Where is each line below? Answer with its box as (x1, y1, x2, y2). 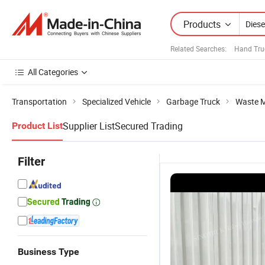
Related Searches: (170, 43, 227, 53)
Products (183, 17, 221, 31)
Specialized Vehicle (82, 96, 151, 107)
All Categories (28, 66, 78, 77)
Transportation (12, 96, 67, 107)
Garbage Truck (166, 96, 220, 107)
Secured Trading (115, 119, 183, 132)
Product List (12, 120, 63, 131)
